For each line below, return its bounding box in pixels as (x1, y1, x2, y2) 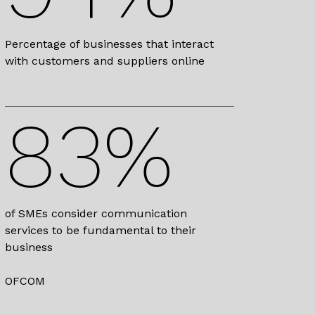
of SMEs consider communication (5, 206, 187, 220)
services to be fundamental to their (5, 223, 196, 237)
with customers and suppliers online (5, 53, 205, 67)
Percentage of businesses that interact (5, 37, 214, 51)
